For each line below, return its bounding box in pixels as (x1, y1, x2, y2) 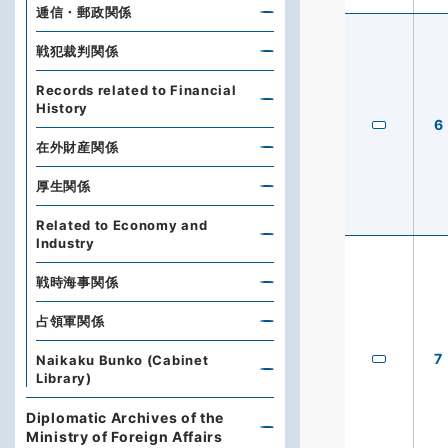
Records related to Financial (36, 82, 237, 98)
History (36, 100, 88, 116)
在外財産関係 (36, 139, 119, 155)
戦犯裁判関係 (36, 43, 119, 59)
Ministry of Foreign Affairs (26, 428, 223, 445)
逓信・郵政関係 (36, 4, 132, 20)
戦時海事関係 (36, 274, 119, 290)
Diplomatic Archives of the (26, 409, 225, 426)
